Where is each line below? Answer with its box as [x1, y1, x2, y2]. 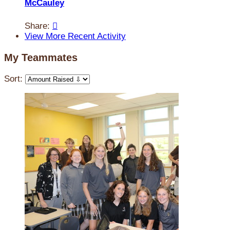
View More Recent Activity [25, 31, 126, 42]
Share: [25, 21, 52, 31]
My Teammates [4, 52, 78, 64]
